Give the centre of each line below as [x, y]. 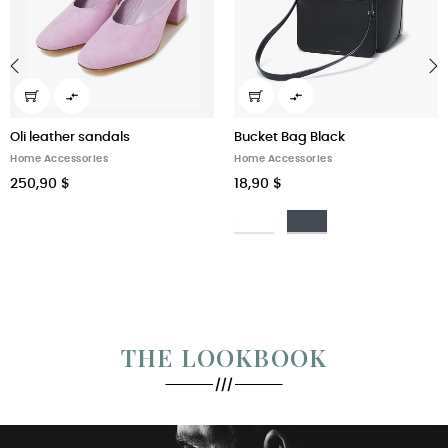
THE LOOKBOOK [224, 356]
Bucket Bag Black [289, 137]
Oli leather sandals [70, 137]
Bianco [256, 218]
